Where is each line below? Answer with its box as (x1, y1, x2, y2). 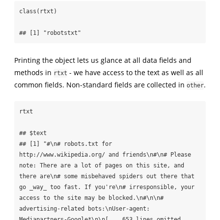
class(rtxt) (19, 7, 57, 15)
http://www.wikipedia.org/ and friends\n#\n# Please (19, 151, 191, 159)
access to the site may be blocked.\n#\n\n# (19, 194, 164, 202)
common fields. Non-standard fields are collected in (14, 80, 187, 89)
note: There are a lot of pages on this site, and (19, 162, 184, 169)
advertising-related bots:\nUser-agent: (19, 205, 150, 213)
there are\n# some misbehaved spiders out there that (19, 173, 194, 180)
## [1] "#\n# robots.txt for (19, 140, 112, 148)
